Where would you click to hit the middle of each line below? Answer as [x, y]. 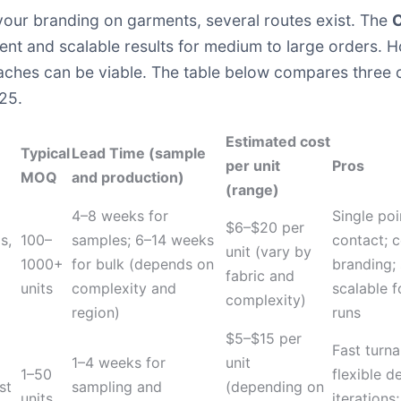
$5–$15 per [264, 338]
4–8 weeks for [120, 216]
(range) [252, 190]
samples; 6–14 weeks [143, 240]
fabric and [260, 276]
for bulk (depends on [143, 264]
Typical [45, 153]
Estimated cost [278, 141]
